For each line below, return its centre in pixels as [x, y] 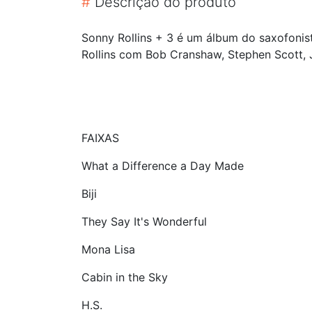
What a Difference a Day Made [163, 165]
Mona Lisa [108, 249]
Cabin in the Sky [125, 277]
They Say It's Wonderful [144, 221]
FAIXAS [100, 138]
